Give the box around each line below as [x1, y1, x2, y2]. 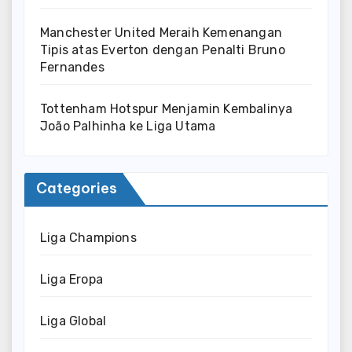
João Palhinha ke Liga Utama [40, 119, 216, 134]
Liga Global [40, 313, 107, 329]
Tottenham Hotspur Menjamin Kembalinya [40, 101, 293, 117]
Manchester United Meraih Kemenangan [40, 25, 282, 41]
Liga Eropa [40, 272, 103, 288]
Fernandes [40, 60, 104, 75]
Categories [36, 179, 117, 198]
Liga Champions [40, 230, 137, 246]
